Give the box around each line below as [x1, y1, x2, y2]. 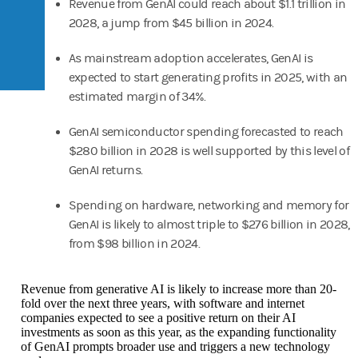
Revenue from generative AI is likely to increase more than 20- [21, 281, 336, 296]
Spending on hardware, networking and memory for [68, 197, 349, 213]
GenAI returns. [68, 162, 143, 177]
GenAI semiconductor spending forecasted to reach [68, 124, 344, 139]
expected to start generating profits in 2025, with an [68, 70, 348, 85]
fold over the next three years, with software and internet [21, 296, 304, 310]
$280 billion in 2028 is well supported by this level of [68, 143, 349, 158]
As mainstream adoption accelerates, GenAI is [68, 50, 313, 66]
